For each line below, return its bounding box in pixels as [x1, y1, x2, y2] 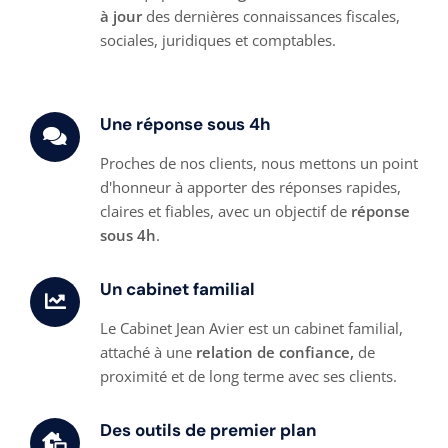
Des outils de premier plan [100, 419, 316, 442]
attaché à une [100, 342, 196, 363]
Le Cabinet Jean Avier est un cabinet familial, [100, 318, 403, 339]
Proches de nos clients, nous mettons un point [100, 153, 418, 174]
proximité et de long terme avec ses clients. [100, 366, 397, 387]
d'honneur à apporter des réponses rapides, [100, 177, 401, 198]
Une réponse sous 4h [100, 113, 271, 136]
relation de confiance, [196, 342, 354, 363]
